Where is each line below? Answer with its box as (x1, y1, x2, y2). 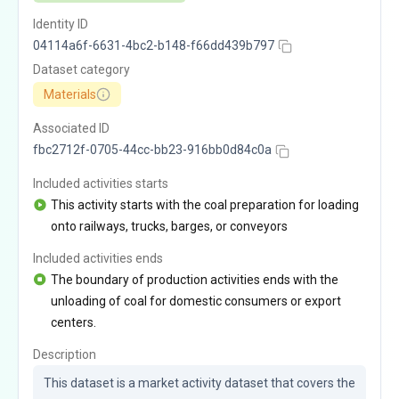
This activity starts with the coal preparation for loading (51, 197, 359, 212)
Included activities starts (33, 175, 168, 191)
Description (33, 346, 96, 362)
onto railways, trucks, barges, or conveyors (51, 218, 288, 233)
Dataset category (33, 62, 130, 77)
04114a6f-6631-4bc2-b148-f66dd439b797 (33, 38, 274, 53)
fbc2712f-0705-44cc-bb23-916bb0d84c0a (33, 142, 272, 158)
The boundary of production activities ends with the (51, 272, 338, 287)
